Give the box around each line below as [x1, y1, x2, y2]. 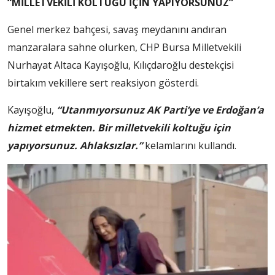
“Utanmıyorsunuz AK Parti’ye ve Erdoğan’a [56, 103, 264, 117]
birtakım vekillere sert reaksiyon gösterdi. [7, 76, 199, 90]
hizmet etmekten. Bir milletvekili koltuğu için [7, 120, 231, 134]
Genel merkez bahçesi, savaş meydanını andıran [7, 22, 227, 36]
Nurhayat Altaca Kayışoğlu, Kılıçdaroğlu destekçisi [7, 58, 234, 72]
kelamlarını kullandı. [142, 138, 236, 152]
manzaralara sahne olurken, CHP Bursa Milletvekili [7, 40, 241, 54]
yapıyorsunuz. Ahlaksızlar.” [7, 138, 142, 152]
